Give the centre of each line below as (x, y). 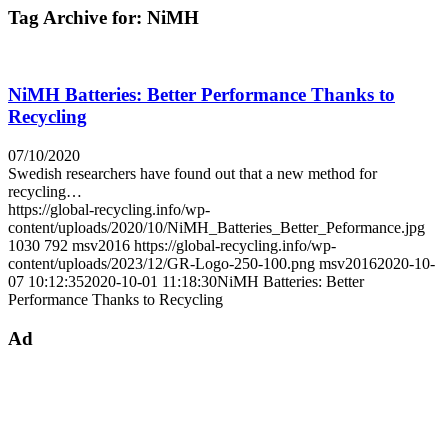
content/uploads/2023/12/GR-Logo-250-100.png (161, 263)
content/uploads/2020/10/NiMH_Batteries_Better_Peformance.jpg (216, 227)
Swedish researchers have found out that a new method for (192, 173)
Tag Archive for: (77, 17)
